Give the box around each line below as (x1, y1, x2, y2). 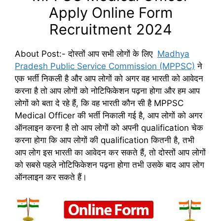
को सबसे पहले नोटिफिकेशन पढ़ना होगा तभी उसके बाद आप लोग (15, 160, 204, 170)
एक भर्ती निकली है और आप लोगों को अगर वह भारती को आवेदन (15, 74, 203, 83)
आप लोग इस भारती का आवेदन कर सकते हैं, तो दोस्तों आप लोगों (15, 147, 206, 157)
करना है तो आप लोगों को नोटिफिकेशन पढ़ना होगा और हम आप (15, 86, 200, 96)
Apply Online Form (48, 4, 173, 21)
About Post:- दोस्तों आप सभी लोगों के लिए (15, 49, 157, 59)
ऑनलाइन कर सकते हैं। (15, 172, 87, 182)
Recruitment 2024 (49, 21, 172, 38)
